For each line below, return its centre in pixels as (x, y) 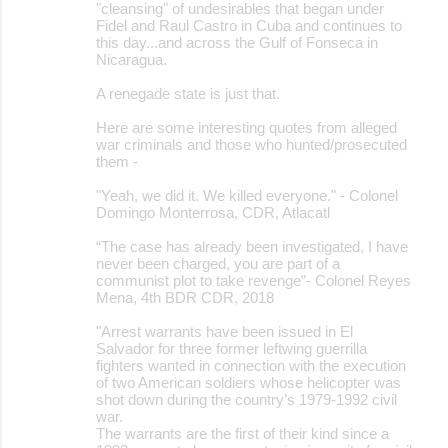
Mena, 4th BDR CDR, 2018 (185, 297)
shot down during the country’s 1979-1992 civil (246, 399)
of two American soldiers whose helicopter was (248, 382)
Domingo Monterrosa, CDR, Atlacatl (213, 212)
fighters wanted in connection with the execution (251, 365)
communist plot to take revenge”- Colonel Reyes (253, 280)
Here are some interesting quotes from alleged (246, 127)
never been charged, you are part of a (218, 263)
